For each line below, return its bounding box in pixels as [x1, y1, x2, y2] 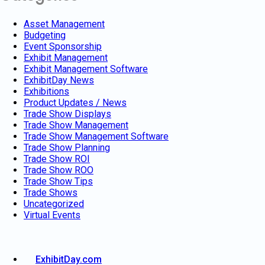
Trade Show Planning [24, 142, 110, 154]
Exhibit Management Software [24, 63, 148, 75]
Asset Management [24, 18, 105, 30]
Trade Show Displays [24, 108, 111, 120]
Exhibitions [24, 86, 69, 98]
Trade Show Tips [24, 176, 93, 188]
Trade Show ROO [24, 164, 93, 176]
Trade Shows [24, 187, 77, 199]
